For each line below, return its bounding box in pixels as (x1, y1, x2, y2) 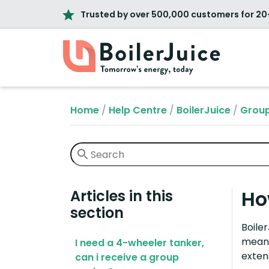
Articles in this (70, 186, 173, 207)
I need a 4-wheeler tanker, (75, 236, 204, 250)
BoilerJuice (177, 103, 231, 117)
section (70, 203, 124, 223)
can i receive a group (75, 250, 179, 265)
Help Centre (109, 103, 167, 117)
